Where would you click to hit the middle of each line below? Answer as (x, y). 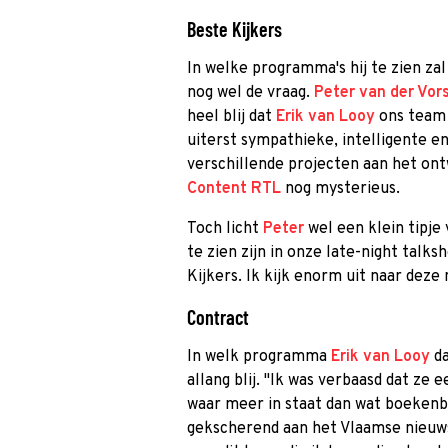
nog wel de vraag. (250, 93)
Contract (218, 317)
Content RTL (234, 189)
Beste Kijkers (234, 29)
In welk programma (259, 357)
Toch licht (225, 229)
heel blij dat (231, 117)
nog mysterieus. (340, 189)
